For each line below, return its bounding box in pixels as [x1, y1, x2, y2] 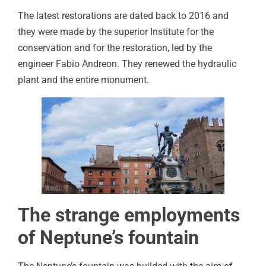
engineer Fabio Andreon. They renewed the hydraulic [18, 58, 236, 70]
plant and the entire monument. [18, 74, 154, 86]
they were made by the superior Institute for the [18, 26, 214, 38]
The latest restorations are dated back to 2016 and [18, 10, 229, 22]
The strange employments [18, 203, 240, 226]
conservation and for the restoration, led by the [18, 42, 212, 54]
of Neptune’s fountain [18, 226, 199, 249]
